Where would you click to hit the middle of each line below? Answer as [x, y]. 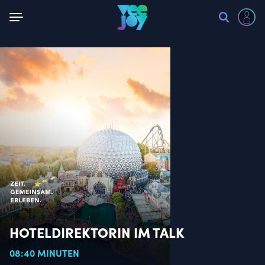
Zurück [41, 14]
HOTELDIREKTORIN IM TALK [97, 232]
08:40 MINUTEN [44, 253]
